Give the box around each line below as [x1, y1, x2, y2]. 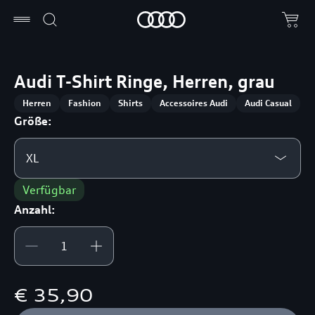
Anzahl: [14, 202, 56, 217]
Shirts [118, 97, 143, 108]
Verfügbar [22, 182, 77, 197]
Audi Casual [245, 97, 292, 108]
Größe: [14, 113, 52, 128]
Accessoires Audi [160, 97, 229, 108]
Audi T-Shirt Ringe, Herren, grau [14, 70, 276, 92]
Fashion [68, 97, 102, 108]
